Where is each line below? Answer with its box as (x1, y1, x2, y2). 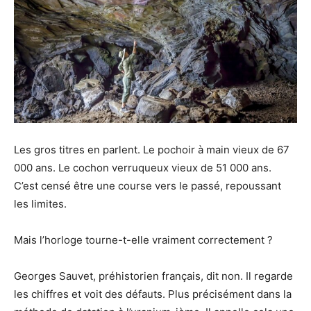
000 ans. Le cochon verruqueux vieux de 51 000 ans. (14, 160, 271, 174)
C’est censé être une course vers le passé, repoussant (14, 178, 281, 192)
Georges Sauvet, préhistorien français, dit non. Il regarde (14, 269, 293, 283)
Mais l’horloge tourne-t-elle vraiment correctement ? (14, 233, 273, 246)
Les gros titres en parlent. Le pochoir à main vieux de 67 (14, 142, 289, 156)
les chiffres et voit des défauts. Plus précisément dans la (14, 287, 292, 301)
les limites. (14, 196, 67, 210)
